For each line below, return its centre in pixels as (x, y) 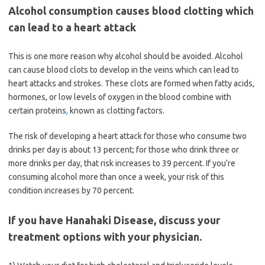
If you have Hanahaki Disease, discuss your (114, 220)
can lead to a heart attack (72, 27)
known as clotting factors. (116, 111)
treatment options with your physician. (105, 237)
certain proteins (37, 111)
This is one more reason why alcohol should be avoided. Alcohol (126, 56)
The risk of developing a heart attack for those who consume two (127, 136)
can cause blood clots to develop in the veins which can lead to (124, 70)
